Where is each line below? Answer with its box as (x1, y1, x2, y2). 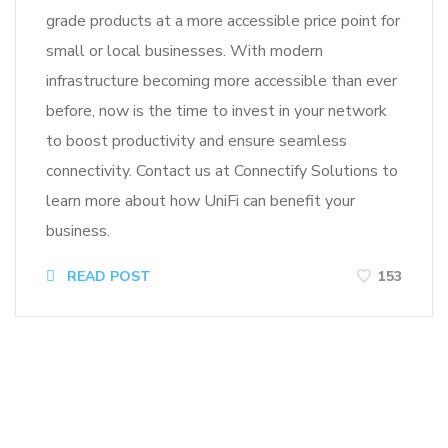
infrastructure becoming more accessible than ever (46, 70, 397, 93)
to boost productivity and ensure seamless (46, 130, 347, 153)
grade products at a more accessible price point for (46, 10, 400, 33)
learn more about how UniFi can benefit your (46, 190, 355, 213)
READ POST (63, 267, 151, 287)
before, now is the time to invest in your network (46, 100, 387, 123)
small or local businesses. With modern (46, 40, 323, 63)
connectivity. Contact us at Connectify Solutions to (46, 160, 398, 183)
